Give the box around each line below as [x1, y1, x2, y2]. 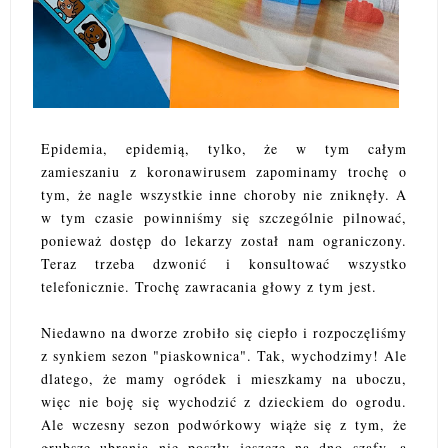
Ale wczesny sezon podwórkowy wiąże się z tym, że [41, 415, 407, 435]
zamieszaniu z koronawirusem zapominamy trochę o [41, 162, 407, 182]
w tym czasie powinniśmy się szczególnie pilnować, [41, 208, 407, 228]
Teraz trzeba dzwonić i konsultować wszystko [41, 254, 407, 274]
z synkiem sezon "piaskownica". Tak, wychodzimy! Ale [41, 346, 407, 366]
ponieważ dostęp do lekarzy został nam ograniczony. [41, 231, 407, 251]
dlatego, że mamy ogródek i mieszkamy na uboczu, [41, 369, 407, 389]
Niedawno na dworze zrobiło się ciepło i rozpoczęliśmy [41, 323, 407, 343]
